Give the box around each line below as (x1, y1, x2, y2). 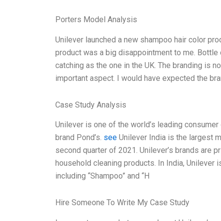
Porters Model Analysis (55, 14, 137, 24)
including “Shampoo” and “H (55, 171, 149, 181)
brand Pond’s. (55, 133, 104, 143)
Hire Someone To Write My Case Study (55, 198, 189, 208)
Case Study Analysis (55, 100, 126, 110)
